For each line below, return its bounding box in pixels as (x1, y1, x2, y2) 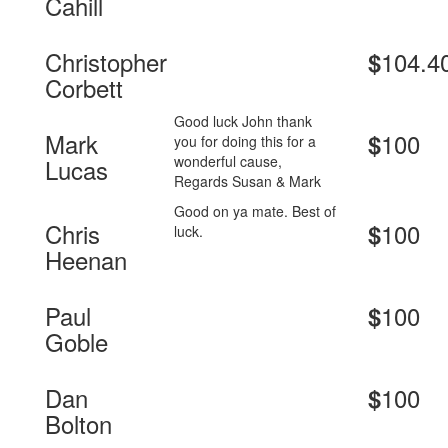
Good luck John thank (174, 111, 313, 132)
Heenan (45, 242, 127, 278)
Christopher (45, 44, 167, 80)
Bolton (45, 406, 112, 442)
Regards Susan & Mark (174, 171, 322, 192)
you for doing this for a (174, 131, 317, 152)
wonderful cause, (174, 151, 283, 172)
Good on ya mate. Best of (174, 201, 337, 222)
